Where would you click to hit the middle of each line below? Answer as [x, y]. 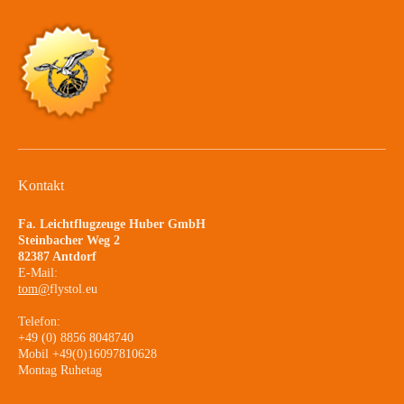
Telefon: [39, 321]
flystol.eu [73, 289]
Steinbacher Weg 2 [69, 240]
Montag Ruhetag [60, 370]
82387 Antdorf [57, 256]
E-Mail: [38, 272]
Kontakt [41, 185]
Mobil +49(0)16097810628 [87, 353]
